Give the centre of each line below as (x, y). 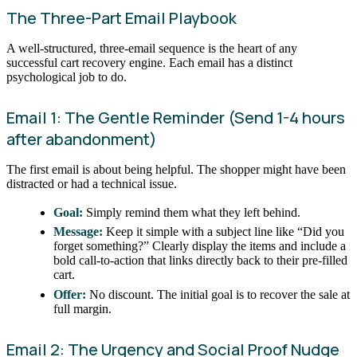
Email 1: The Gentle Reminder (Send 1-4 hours (176, 118)
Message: (78, 232)
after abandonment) (82, 139)
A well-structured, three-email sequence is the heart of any (152, 49)
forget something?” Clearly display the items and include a (200, 246)
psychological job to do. (67, 77)
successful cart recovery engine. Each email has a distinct (149, 63)
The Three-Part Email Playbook (122, 18)
